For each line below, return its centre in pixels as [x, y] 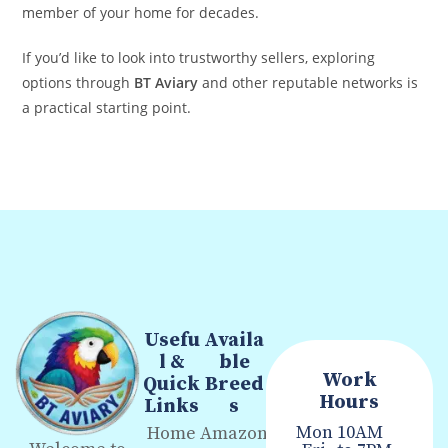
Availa [234, 341]
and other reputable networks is [308, 83]
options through [78, 83]
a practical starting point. [107, 108]
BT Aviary [166, 83]
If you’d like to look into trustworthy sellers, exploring [199, 58]
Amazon [234, 434]
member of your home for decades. [141, 13]
